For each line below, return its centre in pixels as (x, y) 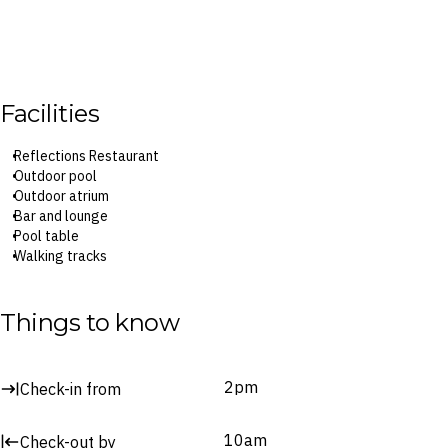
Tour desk (44, 275)
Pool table (46, 235)
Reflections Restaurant (86, 155)
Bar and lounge (61, 215)
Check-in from (70, 388)
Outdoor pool (55, 175)
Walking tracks (60, 255)
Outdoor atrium (61, 195)
